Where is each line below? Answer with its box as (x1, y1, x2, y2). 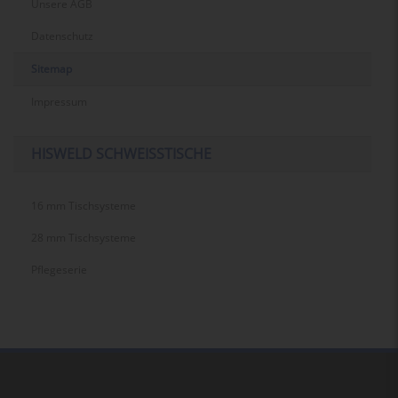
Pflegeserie (31, 262, 87, 278)
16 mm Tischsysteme (31, 198, 136, 214)
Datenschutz (31, 28, 93, 44)
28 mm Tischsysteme (31, 230, 136, 246)
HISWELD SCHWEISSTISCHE (31, 144, 203, 164)
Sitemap (31, 61, 72, 77)
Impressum (31, 94, 87, 110)
